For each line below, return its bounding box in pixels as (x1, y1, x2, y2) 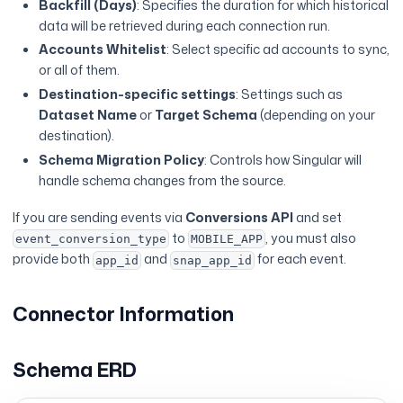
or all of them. (39, 60, 121, 80)
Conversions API (185, 207, 294, 227)
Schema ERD (13, 355, 138, 384)
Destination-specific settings (39, 84, 237, 103)
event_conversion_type (15, 232, 167, 246)
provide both (13, 249, 94, 269)
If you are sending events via (13, 207, 186, 227)
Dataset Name (39, 104, 138, 124)
